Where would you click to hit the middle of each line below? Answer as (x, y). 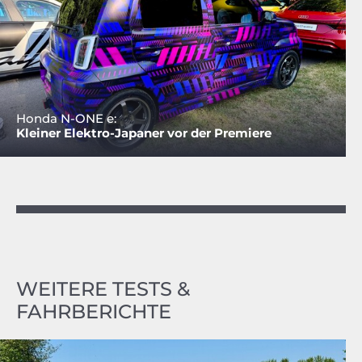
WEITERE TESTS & (103, 288)
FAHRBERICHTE (94, 311)
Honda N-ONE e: (66, 118)
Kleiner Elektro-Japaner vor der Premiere (144, 133)
